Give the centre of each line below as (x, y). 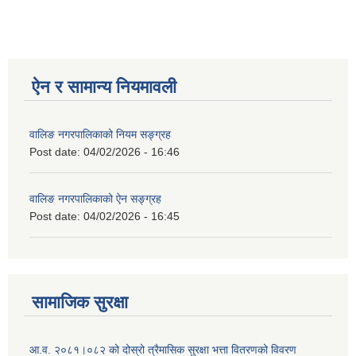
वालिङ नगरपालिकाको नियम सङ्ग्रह (100, 135)
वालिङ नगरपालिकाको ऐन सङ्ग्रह (95, 199)
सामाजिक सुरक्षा (80, 302)
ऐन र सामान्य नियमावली (104, 87)
